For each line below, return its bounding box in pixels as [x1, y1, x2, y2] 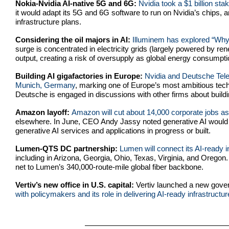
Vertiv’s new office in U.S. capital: [15, 180, 136, 190]
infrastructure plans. [15, 17, 81, 27]
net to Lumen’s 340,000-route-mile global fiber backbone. [15, 163, 203, 172]
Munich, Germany [15, 81, 75, 90]
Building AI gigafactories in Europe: [15, 72, 145, 81]
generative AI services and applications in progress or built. [15, 126, 211, 135]
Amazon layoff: [15, 108, 72, 117]
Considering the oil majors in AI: [15, 35, 132, 44]
